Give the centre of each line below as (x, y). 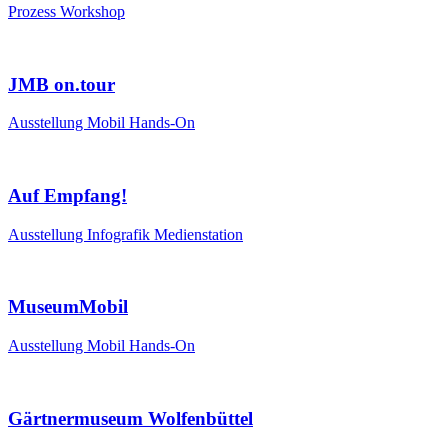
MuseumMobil (68, 307)
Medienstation (198, 234)
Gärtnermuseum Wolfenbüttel (130, 418)
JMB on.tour (61, 84)
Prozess (34, 11)
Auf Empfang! (67, 195)
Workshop (92, 11)
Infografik (120, 234)
